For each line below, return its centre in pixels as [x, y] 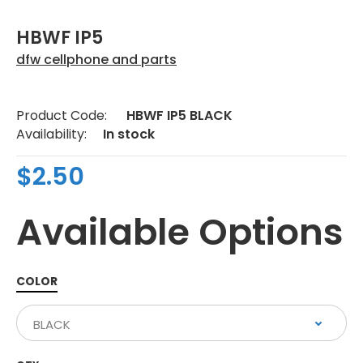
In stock [129, 134]
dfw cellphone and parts [96, 59]
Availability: [51, 134]
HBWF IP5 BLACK [179, 115]
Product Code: [62, 115]
